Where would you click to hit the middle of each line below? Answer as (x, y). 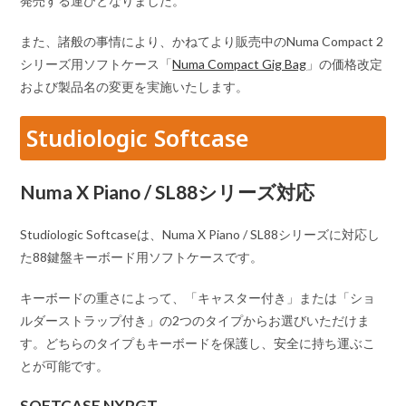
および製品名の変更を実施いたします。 (135, 86)
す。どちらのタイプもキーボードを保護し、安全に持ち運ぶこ (198, 343)
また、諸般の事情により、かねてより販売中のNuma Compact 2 (202, 41)
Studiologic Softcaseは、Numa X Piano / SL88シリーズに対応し (200, 234)
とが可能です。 (65, 365)
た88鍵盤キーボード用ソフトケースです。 (142, 256)
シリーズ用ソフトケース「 (97, 63)
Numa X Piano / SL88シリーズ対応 (168, 191)
